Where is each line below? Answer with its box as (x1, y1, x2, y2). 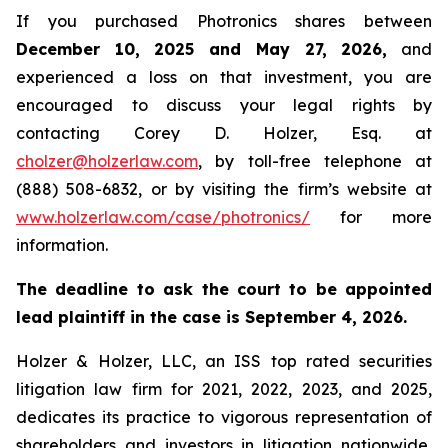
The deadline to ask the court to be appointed (16, 279, 432, 299)
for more (310, 207, 432, 227)
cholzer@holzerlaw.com (16, 151, 198, 171)
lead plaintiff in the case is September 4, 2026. (16, 307, 412, 327)
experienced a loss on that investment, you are (16, 67, 432, 87)
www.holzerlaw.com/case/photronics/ (16, 207, 310, 227)
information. (16, 235, 112, 255)
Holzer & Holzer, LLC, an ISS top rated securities (16, 351, 432, 371)
